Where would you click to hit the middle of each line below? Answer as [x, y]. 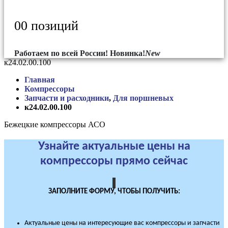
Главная [40, 80]
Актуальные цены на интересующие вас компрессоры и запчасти [122, 223]
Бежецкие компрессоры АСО [55, 124]
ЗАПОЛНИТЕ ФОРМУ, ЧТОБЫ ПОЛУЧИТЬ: [114, 191]
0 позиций [50, 26]
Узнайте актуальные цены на [114, 146]
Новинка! [127, 53]
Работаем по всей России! [61, 53]
